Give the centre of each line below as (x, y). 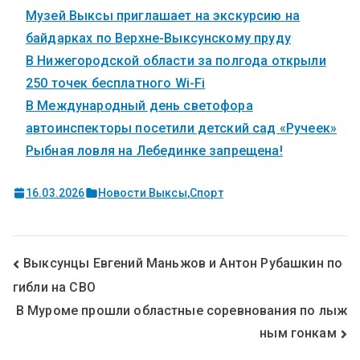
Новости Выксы (142, 192)
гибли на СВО (54, 287)
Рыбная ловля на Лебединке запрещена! (154, 150)
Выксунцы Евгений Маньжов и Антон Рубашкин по (183, 264)
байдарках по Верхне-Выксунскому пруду (158, 38)
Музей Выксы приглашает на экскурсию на (163, 15)
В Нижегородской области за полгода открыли (176, 60)
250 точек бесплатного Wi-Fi (116, 83)
